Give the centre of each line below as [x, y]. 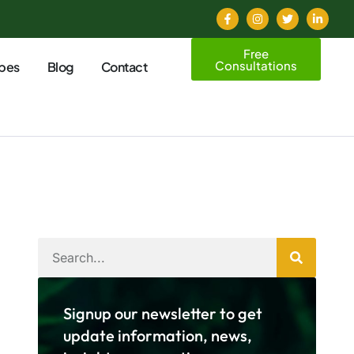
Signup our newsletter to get [163, 313]
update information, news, [158, 335]
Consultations [256, 65]
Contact [124, 67]
